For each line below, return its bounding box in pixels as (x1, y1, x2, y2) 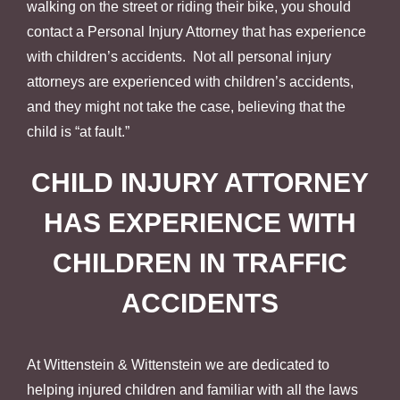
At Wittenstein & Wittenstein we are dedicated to (27, 356, 329, 372)
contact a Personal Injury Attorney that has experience (27, 23, 366, 39)
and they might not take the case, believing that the (27, 98, 346, 114)
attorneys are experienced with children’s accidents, (27, 73, 354, 89)
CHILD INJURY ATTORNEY (31, 167, 369, 197)
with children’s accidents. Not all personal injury (27, 48, 331, 64)
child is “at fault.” (27, 123, 129, 139)
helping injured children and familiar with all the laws (27, 381, 358, 397)
